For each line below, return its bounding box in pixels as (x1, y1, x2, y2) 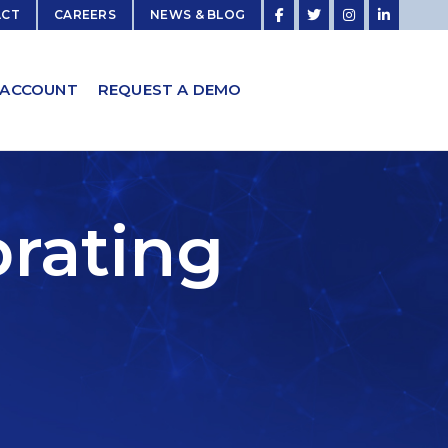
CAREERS (53, 7, 117, 22)
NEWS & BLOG (150, 7, 246, 22)
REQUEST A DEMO (97, 80, 242, 100)
